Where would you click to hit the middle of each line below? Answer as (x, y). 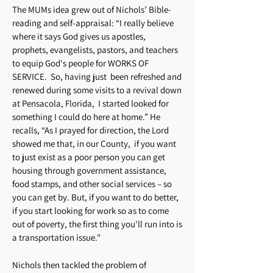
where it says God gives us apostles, (79, 36)
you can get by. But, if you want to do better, (95, 197)
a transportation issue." (56, 237)
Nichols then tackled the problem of (79, 265)
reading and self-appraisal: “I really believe (93, 23)
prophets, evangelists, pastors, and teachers (95, 50)
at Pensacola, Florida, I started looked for (90, 103)
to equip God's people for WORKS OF (80, 63)
